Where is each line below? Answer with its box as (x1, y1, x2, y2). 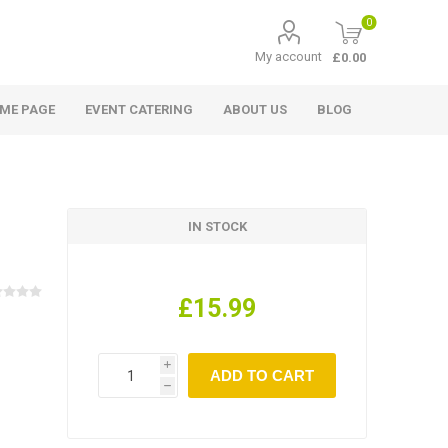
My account (255, 49, 323, 64)
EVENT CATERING (85, 102, 194, 117)
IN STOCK (187, 219, 247, 234)
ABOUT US (223, 102, 288, 117)
